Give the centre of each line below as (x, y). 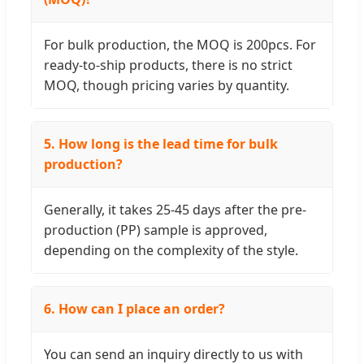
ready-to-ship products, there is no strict (168, 65)
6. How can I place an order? (134, 308)
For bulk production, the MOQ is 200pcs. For (180, 44)
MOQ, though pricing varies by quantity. (167, 85)
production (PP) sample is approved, (156, 230)
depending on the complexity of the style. (171, 250)
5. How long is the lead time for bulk (161, 143)
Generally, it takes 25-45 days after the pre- (175, 209)
